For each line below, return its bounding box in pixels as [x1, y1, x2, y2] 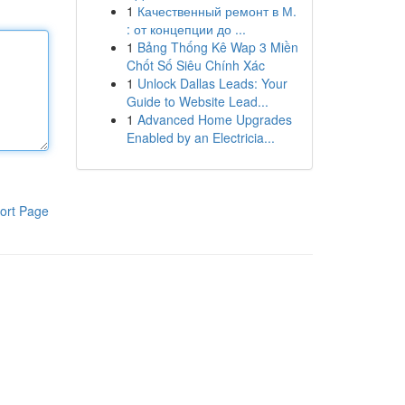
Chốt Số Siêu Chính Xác [126, 56, 265, 74]
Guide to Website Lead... [126, 92, 268, 110]
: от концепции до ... [126, 20, 246, 38]
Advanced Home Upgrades [137, 110, 292, 128]
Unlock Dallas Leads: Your [137, 74, 287, 92]
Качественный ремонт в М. [137, 2, 297, 20]
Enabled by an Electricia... [126, 128, 275, 146]
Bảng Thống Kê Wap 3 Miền [137, 38, 298, 56]
